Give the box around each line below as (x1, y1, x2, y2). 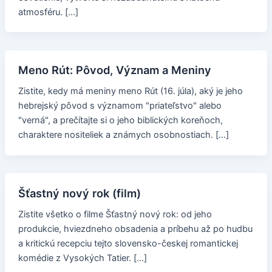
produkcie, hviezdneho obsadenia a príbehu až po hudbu (18, 223, 253, 235)
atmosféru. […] (18, 6, 78, 18)
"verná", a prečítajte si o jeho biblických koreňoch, (18, 115, 223, 126)
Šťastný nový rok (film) (18, 186, 141, 200)
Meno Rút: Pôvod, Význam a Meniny (18, 63, 211, 77)
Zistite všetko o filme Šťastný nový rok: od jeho (18, 209, 212, 220)
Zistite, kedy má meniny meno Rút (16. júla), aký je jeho (18, 86, 243, 97)
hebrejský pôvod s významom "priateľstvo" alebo (18, 100, 222, 112)
